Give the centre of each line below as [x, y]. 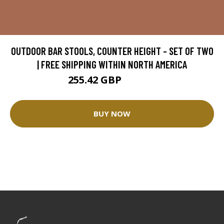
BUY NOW [112, 114]
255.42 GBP [96, 79]
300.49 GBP [140, 81]
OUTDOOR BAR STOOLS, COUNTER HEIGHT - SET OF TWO [112, 50]
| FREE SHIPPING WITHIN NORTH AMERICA [112, 64]
